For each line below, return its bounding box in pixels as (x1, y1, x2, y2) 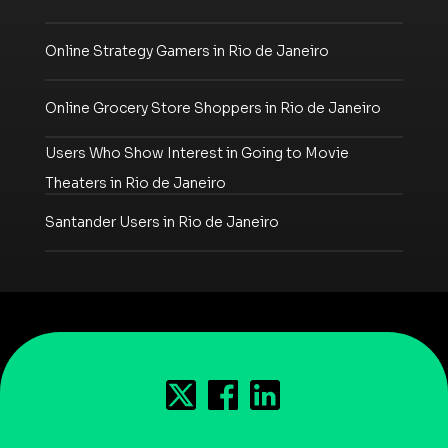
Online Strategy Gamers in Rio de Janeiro (45, 42, 329, 61)
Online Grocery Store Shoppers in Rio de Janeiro (45, 99, 381, 118)
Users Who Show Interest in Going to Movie (45, 143, 349, 162)
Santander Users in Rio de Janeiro (45, 213, 279, 232)
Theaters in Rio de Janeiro (45, 173, 226, 192)
